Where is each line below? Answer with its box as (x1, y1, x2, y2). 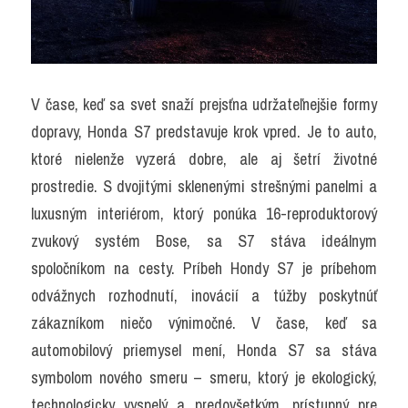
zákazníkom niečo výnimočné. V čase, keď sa (31, 311, 377, 334)
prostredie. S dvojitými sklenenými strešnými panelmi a (31, 174, 377, 198)
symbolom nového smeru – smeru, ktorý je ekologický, (31, 365, 377, 389)
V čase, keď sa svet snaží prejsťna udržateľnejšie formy (31, 92, 377, 116)
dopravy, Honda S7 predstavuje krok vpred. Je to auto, (31, 119, 377, 143)
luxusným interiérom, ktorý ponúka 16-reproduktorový (31, 201, 377, 225)
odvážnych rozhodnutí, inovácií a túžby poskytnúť (31, 283, 377, 307)
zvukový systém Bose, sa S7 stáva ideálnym (31, 229, 377, 252)
